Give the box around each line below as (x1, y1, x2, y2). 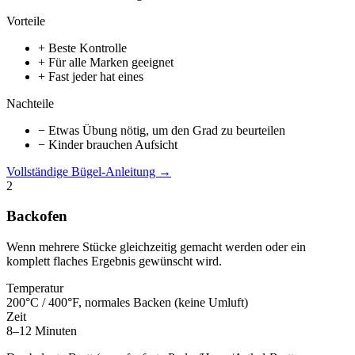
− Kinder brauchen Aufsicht (38, 137, 177, 151)
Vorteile (6, 13, 45, 28)
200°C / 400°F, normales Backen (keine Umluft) (6, 296, 248, 309)
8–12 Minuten (6, 324, 77, 338)
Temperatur (6, 281, 63, 295)
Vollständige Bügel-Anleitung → (6, 164, 171, 178)
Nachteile (6, 96, 54, 110)
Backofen (6, 208, 67, 225)
